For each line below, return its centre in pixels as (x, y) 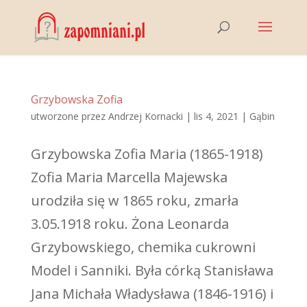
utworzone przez (69, 116)
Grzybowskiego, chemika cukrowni (143, 247)
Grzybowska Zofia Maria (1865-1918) (147, 154)
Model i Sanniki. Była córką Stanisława (152, 270)
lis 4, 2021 (216, 116)
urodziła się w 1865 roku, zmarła (134, 200)
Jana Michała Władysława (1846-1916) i (152, 294)
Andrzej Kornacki (145, 116)
